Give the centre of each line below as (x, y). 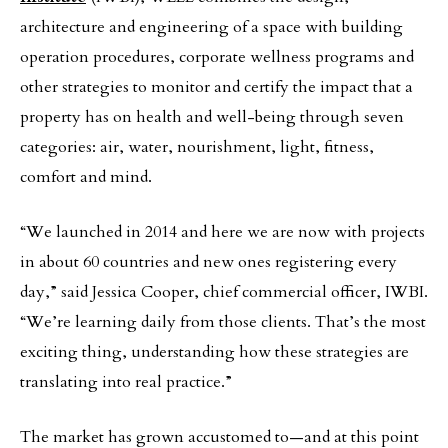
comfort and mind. (86, 177)
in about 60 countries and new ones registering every (208, 262)
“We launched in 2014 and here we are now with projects (222, 232)
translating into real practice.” (126, 382)
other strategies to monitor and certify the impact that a (216, 87)
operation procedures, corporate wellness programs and (217, 57)
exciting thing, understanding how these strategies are (214, 352)
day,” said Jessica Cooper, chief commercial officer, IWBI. (224, 292)
